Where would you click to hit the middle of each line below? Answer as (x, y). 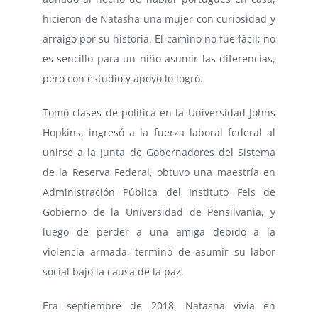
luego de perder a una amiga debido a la (159, 231)
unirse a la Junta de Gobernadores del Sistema (159, 152)
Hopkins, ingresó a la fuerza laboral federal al (159, 132)
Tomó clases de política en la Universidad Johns (159, 112)
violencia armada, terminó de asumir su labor (159, 251)
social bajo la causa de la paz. (113, 271)
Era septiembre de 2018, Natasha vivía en (159, 305)
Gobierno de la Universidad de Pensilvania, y (159, 212)
